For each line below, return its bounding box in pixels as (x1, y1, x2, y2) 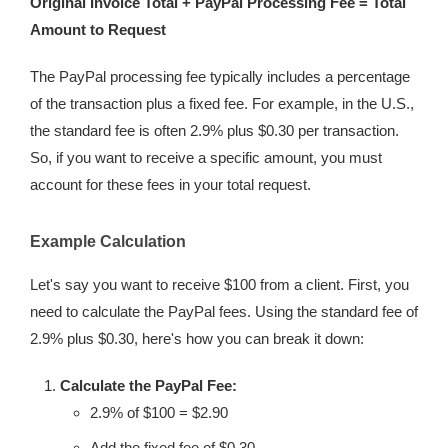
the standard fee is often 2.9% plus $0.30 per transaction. (30, 122, 399, 139)
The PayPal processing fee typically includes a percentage (30, 68, 410, 85)
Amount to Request (30, 21, 166, 38)
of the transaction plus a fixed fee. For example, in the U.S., (30, 95, 414, 112)
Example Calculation (30, 233, 186, 250)
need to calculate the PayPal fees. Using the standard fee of (30, 303, 418, 320)
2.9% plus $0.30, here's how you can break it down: (30, 330, 364, 347)
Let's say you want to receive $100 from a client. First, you (30, 276, 409, 293)
